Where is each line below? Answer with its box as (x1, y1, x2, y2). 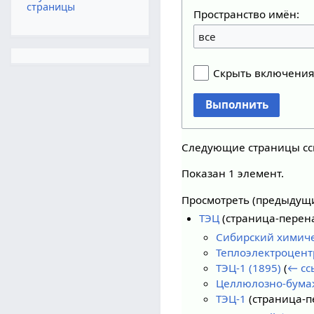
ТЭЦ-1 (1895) (216, 260, 281, 275)
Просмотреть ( (182, 192, 257, 207)
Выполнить (205, 97, 268, 112)
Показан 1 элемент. (182, 166, 285, 181)
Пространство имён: (193, 7, 300, 22)
